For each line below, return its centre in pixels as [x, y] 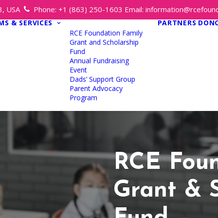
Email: [134, 9]
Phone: [46, 9]
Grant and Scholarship [104, 42]
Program [83, 98]
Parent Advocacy [96, 88]
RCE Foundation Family [106, 33]
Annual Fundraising [99, 61]
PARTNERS [177, 23]
